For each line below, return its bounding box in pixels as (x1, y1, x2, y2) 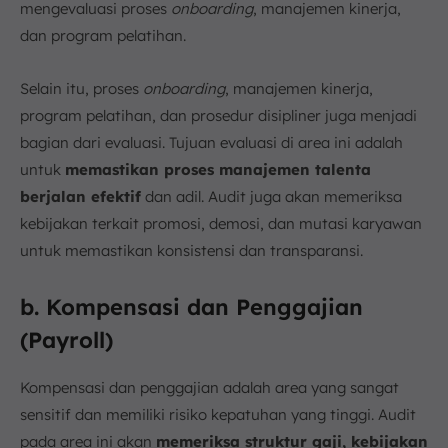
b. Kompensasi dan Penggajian (20, 292, 363, 321)
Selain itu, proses (20, 78, 143, 98)
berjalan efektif (20, 186, 141, 206)
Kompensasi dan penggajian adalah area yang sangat (20, 377, 399, 397)
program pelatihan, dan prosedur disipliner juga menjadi (20, 105, 417, 125)
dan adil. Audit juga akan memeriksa (141, 186, 402, 206)
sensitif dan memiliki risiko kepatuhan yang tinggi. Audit (20, 404, 416, 424)
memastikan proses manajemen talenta (65, 159, 371, 179)
